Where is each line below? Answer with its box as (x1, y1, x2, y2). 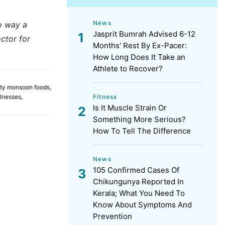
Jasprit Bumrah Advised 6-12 (93, 29, 195, 39)
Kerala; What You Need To (93, 188, 185, 198)
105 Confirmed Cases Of (93, 165, 179, 175)
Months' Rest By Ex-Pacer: (93, 41, 187, 50)
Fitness (93, 93, 118, 100)
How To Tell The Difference (93, 126, 191, 136)
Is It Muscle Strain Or (93, 103, 167, 113)
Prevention (93, 211, 132, 221)
